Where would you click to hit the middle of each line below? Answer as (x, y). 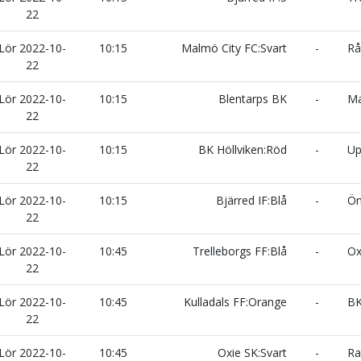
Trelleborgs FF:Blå (241, 251)
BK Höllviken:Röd (244, 149)
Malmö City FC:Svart (236, 48)
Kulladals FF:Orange (237, 302)
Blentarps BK (254, 99)
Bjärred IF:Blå (253, 200)
